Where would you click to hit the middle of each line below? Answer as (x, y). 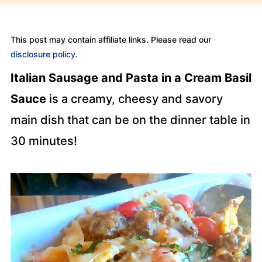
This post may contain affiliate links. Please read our (111, 39)
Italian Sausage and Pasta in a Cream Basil (131, 78)
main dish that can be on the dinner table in (130, 120)
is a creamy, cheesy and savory (134, 99)
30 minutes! (44, 141)
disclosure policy (43, 54)
